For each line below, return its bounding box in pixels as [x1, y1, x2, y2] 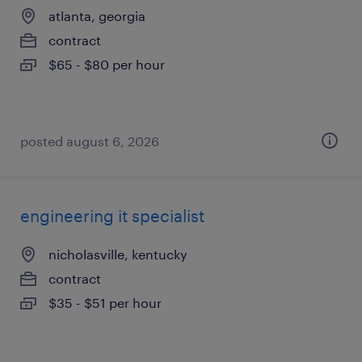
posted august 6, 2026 [20, 133, 159, 149]
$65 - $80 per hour [48, 57, 165, 72]
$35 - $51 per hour [48, 295, 162, 310]
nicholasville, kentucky [48, 246, 187, 262]
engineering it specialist [20, 206, 204, 225]
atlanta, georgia [48, 8, 145, 23]
